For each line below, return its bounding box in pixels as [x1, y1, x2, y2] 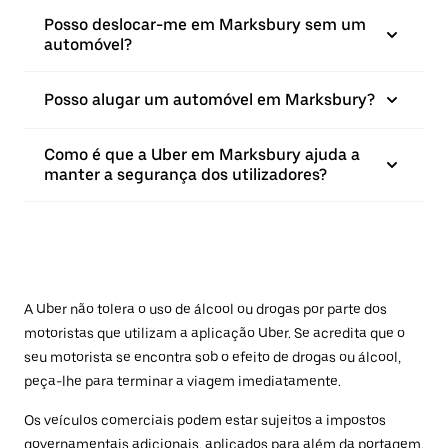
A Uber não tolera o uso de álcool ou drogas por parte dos [24, 301, 387, 317]
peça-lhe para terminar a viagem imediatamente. [24, 373, 341, 389]
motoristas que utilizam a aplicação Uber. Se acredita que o [24, 325, 405, 341]
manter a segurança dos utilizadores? [44, 165, 327, 184]
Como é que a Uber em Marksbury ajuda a [44, 145, 360, 164]
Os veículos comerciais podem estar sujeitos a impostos [24, 412, 386, 428]
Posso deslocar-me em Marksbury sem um [44, 15, 366, 34]
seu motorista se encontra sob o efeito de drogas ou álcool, [24, 349, 401, 365]
